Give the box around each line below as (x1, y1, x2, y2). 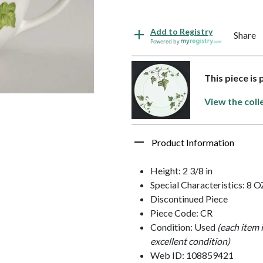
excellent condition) (150, 235, 230, 247)
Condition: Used (150, 221, 217, 232)
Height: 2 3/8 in (150, 164, 213, 176)
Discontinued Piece (150, 193, 228, 204)
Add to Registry (150, 26, 213, 36)
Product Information (151, 136, 234, 148)
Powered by (150, 37, 181, 45)
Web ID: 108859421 (150, 249, 234, 261)
